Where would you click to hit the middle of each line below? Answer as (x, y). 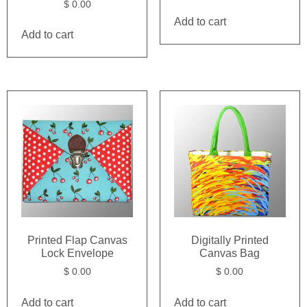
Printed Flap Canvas (77, 240)
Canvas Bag (230, 253)
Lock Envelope (77, 253)
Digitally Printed (230, 240)
